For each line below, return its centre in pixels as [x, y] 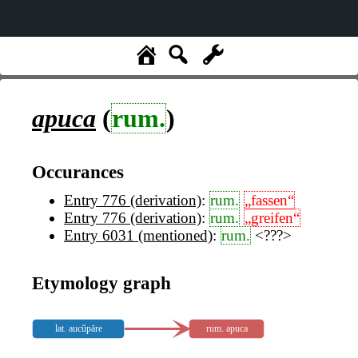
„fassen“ [269, 201]
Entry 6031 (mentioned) [138, 236]
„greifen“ [272, 218]
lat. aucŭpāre [78, 329]
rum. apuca [227, 329]
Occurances [78, 171]
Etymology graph [101, 282]
